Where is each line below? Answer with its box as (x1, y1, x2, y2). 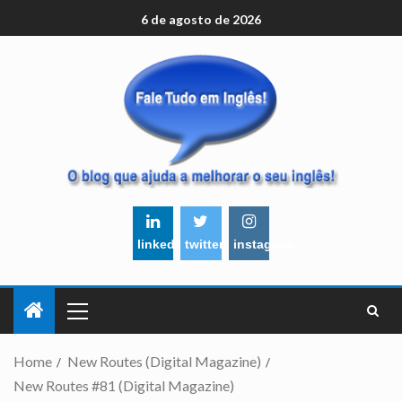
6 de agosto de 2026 (141, 12, 261, 28)
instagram (232, 237, 294, 251)
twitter (185, 237, 224, 251)
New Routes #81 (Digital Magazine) (13, 377, 234, 395)
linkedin (136, 237, 187, 251)
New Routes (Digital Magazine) (67, 353, 261, 371)
